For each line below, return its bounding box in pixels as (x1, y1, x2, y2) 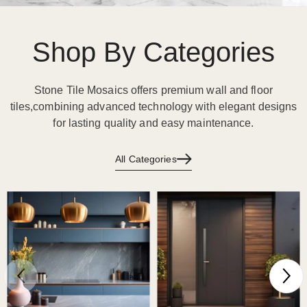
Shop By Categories (32, 37, 275, 67)
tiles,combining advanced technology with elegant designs (10, 101, 297, 112)
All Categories (115, 153, 177, 164)
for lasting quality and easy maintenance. (53, 117, 254, 129)
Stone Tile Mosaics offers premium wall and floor (34, 84, 273, 96)
